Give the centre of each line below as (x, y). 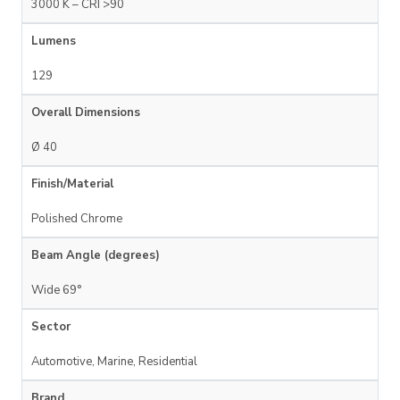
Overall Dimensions (86, 113)
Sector (51, 327)
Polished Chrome (77, 219)
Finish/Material (72, 184)
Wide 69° (56, 291)
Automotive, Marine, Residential (114, 362)
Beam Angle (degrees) (96, 256)
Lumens (54, 42)
